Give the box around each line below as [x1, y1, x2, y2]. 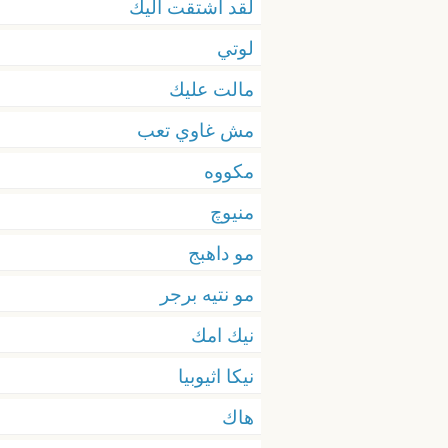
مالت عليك [169, 76, 254, 101]
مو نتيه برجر [160, 281, 254, 306]
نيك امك [191, 322, 254, 347]
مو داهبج [188, 240, 254, 265]
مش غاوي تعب [137, 117, 254, 142]
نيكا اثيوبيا [178, 363, 254, 388]
